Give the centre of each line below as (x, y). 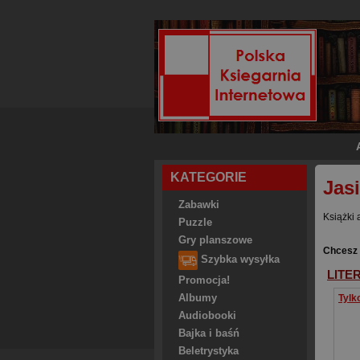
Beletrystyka (209, 351)
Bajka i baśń (209, 333)
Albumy (198, 298)
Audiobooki (207, 316)
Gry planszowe (215, 240)
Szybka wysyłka (239, 260)
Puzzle (195, 223)
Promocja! (204, 280)
